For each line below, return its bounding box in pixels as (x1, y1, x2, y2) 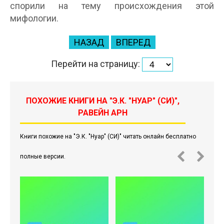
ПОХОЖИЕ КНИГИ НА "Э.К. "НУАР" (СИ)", (26, 96, 180, 105)
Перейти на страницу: (51, 58, 142, 69)
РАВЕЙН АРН (78, 108, 128, 117)
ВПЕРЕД (115, 37, 150, 47)
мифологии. (10, 13, 58, 23)
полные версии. (20, 153, 65, 160)
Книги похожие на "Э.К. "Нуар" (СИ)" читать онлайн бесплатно (20, 133, 196, 140)
